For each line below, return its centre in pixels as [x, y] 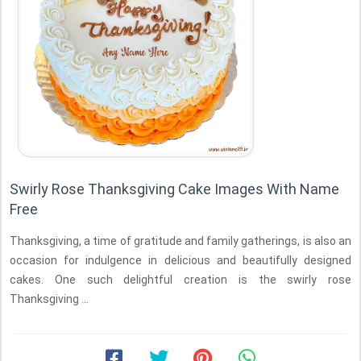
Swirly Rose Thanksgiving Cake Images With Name [174, 189]
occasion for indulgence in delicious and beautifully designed [180, 260]
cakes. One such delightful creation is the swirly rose [180, 280]
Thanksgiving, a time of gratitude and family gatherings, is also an [180, 241]
